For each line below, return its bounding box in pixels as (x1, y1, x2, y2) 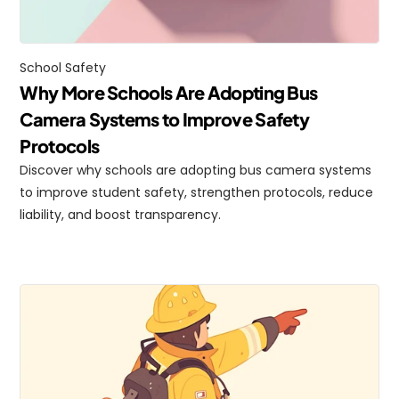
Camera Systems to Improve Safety (20, 108, 310, 130)
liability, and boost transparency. (20, 206, 222, 224)
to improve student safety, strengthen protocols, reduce (20, 183, 374, 201)
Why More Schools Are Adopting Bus (20, 81, 318, 103)
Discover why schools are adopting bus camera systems (20, 161, 372, 179)
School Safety (20, 59, 107, 77)
